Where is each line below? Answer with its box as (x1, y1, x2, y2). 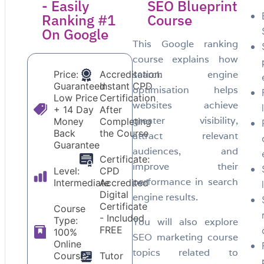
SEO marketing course (132, 230, 238, 243)
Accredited (100, 176, 149, 189)
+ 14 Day (53, 103, 94, 115)
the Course (100, 127, 149, 139)
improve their (132, 160, 238, 173)
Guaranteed (53, 80, 105, 92)
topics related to (132, 246, 238, 259)
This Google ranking (132, 37, 238, 50)
